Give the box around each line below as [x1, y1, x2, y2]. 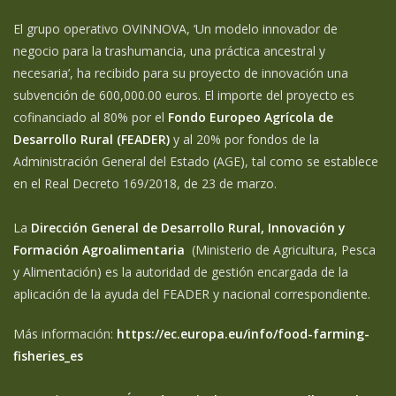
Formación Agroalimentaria [13, 240, 188, 258]
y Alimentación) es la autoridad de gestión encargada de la [13, 263, 348, 280]
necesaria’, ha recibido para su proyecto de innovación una [13, 64, 348, 81]
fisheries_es [13, 346, 83, 364]
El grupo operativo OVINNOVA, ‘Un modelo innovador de [13, 19, 338, 37]
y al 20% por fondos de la [170, 130, 319, 148]
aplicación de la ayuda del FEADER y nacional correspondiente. [13, 285, 370, 302]
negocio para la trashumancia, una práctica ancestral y [13, 42, 325, 59]
